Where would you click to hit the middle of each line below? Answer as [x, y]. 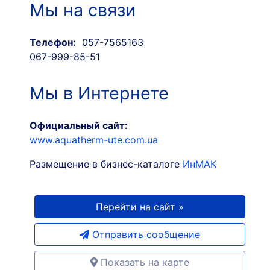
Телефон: [52, 42]
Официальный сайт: [78, 125]
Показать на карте [145, 262]
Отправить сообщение [145, 234]
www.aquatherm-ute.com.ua [93, 140]
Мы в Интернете [99, 93]
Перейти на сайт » [140, 207]
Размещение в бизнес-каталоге [106, 164]
